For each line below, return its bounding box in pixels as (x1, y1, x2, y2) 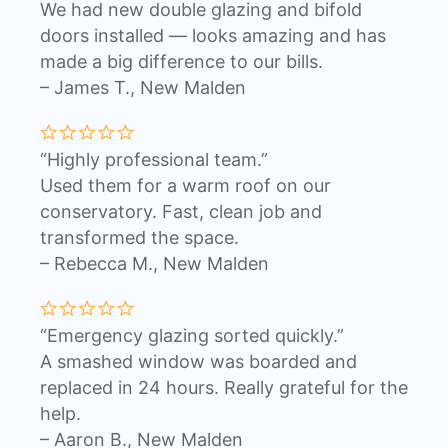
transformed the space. (40, 226, 239, 248)
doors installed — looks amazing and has (40, 24, 386, 46)
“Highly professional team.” (40, 148, 268, 170)
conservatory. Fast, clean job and (40, 200, 322, 222)
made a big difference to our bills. (40, 50, 323, 72)
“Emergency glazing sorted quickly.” (40, 324, 344, 346)
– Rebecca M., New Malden (40, 252, 269, 274)
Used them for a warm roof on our (40, 174, 331, 196)
